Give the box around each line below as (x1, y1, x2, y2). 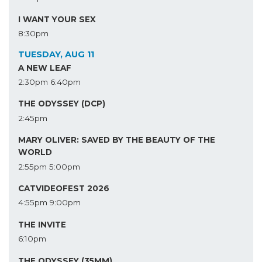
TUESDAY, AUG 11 (18, 49, 94, 60)
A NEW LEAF (18, 63, 71, 73)
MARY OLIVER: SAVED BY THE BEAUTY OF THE (18, 135, 215, 145)
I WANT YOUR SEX (18, 14, 96, 24)
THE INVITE (18, 219, 66, 229)
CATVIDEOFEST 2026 (18, 184, 109, 193)
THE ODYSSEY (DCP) (18, 99, 105, 109)
